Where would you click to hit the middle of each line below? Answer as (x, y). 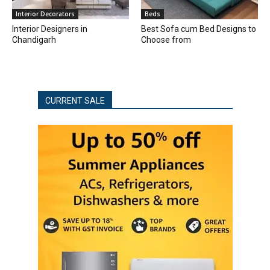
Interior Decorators (45, 14)
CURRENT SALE (75, 101)
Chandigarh (34, 40)
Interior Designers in (50, 29)
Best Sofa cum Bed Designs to (199, 29)
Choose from (166, 40)
